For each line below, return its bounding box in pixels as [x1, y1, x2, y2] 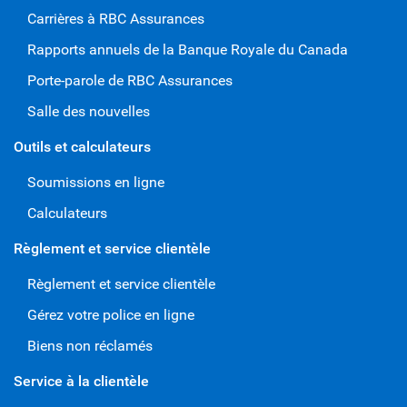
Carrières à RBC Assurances [27, 9, 204, 27]
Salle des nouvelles [27, 102, 150, 120]
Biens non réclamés [27, 336, 153, 354]
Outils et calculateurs [14, 137, 151, 155]
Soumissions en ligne [27, 173, 164, 191]
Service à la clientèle [14, 372, 149, 390]
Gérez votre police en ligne [27, 305, 194, 323]
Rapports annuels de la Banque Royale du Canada [27, 40, 348, 58]
